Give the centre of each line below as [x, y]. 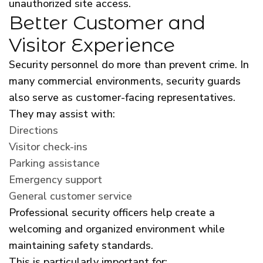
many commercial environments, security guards [125, 81]
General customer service [70, 196]
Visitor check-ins [48, 146]
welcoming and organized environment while [117, 229]
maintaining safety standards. [81, 245]
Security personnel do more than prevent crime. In [129, 64]
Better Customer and [107, 22]
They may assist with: [62, 114]
